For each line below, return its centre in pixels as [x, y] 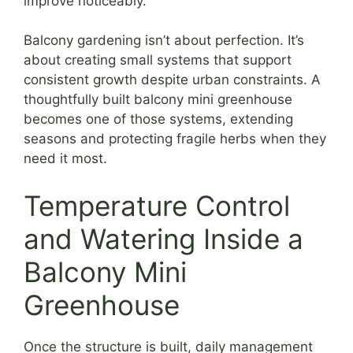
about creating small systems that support [158, 60]
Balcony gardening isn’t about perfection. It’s [164, 41]
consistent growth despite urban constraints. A [172, 80]
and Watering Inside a [163, 238]
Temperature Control [157, 205]
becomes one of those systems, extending [158, 119]
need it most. [65, 159]
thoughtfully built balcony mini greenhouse [158, 100]
